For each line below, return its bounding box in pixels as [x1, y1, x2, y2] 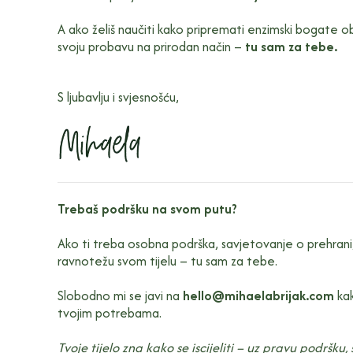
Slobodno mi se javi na [57, 285, 183, 305]
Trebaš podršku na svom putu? [57, 199, 237, 218]
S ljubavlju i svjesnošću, [57, 87, 179, 106]
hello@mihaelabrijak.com [182, 285, 334, 305]
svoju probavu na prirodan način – [57, 36, 245, 56]
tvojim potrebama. [57, 303, 162, 322]
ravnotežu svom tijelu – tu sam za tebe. [57, 251, 277, 270]
